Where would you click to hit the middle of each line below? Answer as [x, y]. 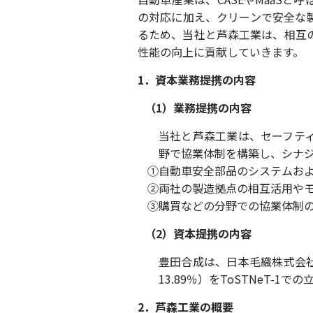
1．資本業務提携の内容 [197, 80]
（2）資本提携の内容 [198, 233]
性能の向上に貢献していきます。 [221, 52]
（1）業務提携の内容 [198, 108]
